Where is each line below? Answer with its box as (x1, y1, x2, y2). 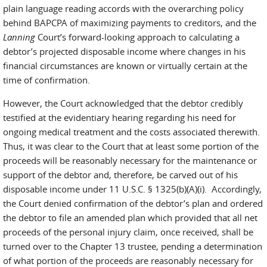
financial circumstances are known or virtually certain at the (3, 60, 247, 72)
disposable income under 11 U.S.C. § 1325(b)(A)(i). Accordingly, (3, 183, 262, 195)
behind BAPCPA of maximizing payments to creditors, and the (3, 17, 256, 29)
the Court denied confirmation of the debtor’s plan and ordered (3, 197, 263, 209)
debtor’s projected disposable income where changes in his (3, 45, 246, 57)
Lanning (3, 31, 38, 43)
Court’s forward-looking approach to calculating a (38, 31, 240, 43)
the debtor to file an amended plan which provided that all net (3, 212, 257, 223)
